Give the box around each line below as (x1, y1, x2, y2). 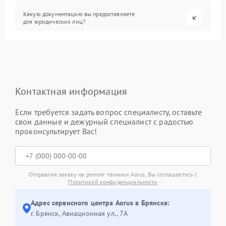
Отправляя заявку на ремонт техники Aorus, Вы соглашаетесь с (28, 171, 198, 179)
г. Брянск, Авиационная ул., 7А (31, 209, 128, 218)
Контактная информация (15, 85, 128, 98)
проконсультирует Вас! (15, 126, 97, 137)
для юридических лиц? (23, 17, 86, 25)
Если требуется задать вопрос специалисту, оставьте (15, 107, 202, 118)
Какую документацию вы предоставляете (23, 10, 135, 18)
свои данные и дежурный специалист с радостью (15, 117, 194, 127)
